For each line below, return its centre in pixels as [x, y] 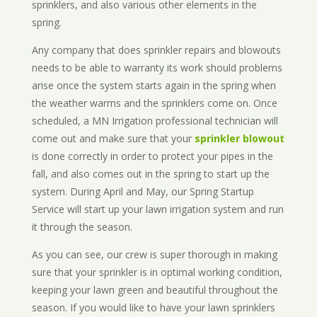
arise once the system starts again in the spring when [154, 86]
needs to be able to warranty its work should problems [157, 68]
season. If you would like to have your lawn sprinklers [153, 308]
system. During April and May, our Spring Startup [143, 192]
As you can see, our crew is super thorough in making [154, 255]
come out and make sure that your [113, 139]
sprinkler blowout [239, 139]
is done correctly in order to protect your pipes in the [152, 156]
